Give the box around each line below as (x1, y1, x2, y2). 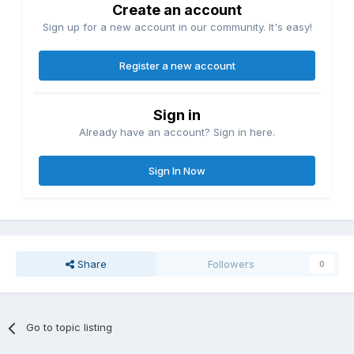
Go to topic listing (26, 321, 113, 334)
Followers (208, 258, 255, 271)
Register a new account (119, 59, 235, 73)
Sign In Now (149, 164, 205, 178)
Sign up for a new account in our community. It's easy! (42, 21, 312, 34)
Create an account (112, 2, 242, 19)
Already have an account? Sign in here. (79, 126, 275, 139)
